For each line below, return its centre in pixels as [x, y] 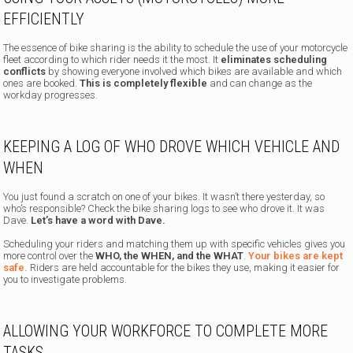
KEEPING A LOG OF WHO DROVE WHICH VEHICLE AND [172, 147]
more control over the [50, 256]
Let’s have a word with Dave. [98, 221]
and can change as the [261, 84]
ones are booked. [42, 84]
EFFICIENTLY [44, 19]
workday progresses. [51, 95]
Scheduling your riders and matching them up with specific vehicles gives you [175, 244]
